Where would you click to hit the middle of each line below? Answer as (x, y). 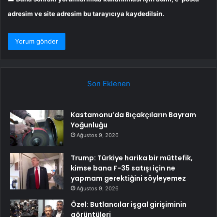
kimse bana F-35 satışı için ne (123, 168)
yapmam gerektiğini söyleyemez (128, 178)
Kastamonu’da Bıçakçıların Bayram (133, 115)
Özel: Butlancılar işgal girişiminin (129, 204)
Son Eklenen (108, 83)
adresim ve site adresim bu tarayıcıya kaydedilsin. (86, 13)
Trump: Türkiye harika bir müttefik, (132, 158)
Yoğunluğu (89, 125)
